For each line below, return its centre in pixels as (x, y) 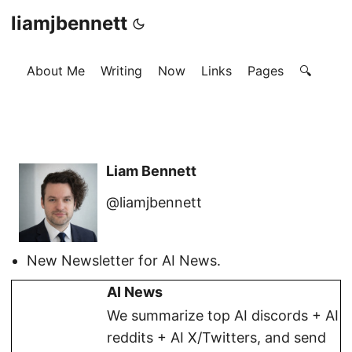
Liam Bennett (151, 171)
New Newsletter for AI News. (124, 260)
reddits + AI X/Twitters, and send (216, 337)
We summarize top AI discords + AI (223, 315)
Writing (121, 71)
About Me (56, 71)
